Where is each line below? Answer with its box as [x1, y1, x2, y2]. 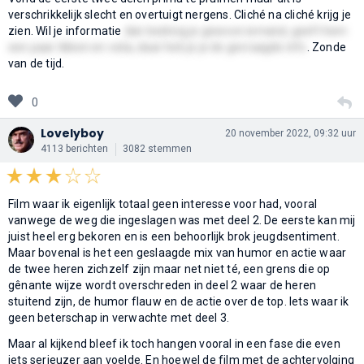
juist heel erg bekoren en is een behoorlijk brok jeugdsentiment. [8, 229, 340, 243]
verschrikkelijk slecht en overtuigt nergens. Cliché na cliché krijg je [8, 7, 352, 21]
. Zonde [306, 40, 347, 54]
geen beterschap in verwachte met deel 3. [8, 310, 229, 324]
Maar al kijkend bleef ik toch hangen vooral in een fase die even [8, 336, 340, 350]
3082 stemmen [123, 142, 192, 154]
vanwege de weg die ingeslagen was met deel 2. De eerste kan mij [8, 213, 356, 227]
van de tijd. [8, 56, 65, 70]
